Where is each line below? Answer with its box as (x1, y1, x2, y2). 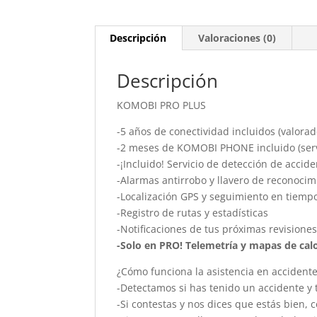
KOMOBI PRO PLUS (117, 98, 207, 112)
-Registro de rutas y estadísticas (117, 206, 269, 219)
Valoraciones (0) (198, 31, 277, 45)
